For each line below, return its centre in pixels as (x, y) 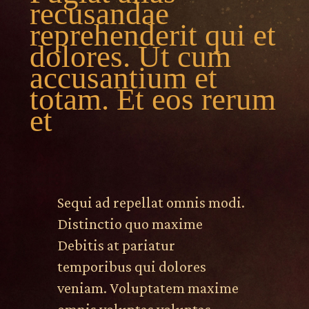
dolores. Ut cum (130, 57)
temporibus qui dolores (131, 267)
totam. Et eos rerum (152, 100)
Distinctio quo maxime (130, 224)
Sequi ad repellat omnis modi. (151, 203)
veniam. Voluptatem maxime (148, 288)
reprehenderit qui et (152, 36)
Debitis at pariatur (116, 246)
